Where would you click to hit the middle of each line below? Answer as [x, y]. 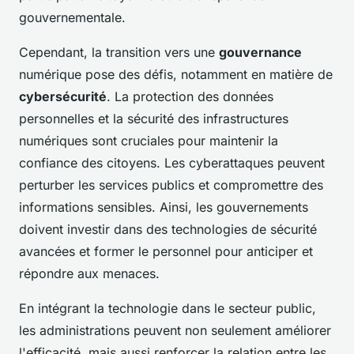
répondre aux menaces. [89, 274]
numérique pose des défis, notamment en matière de [176, 75]
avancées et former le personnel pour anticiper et [166, 252]
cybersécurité [63, 97]
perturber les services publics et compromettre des [171, 185]
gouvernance [260, 53]
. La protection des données [190, 97]
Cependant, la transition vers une [119, 53]
